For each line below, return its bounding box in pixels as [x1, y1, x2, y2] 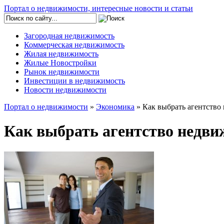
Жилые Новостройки [24, 58, 96, 67]
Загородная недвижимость [24, 31, 114, 40]
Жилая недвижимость [24, 49, 98, 58]
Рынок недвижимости [24, 67, 99, 76]
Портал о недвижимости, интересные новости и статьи [4, 4, 193, 12]
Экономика [96, 102, 134, 111]
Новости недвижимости [24, 85, 106, 94]
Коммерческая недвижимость [24, 40, 124, 49]
